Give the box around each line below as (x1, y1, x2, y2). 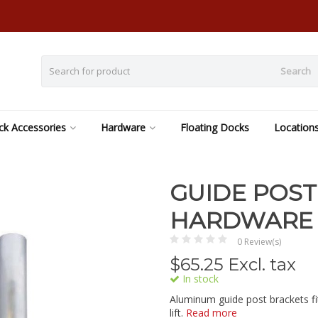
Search (280, 65, 311, 77)
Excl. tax (224, 254, 296, 275)
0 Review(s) (237, 236, 281, 248)
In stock (180, 272, 219, 285)
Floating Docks (180, 121, 249, 134)
